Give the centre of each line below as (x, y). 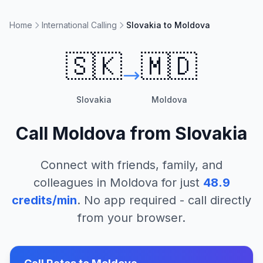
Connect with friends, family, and (131, 165)
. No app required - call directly (164, 200)
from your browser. (131, 218)
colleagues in (71, 183)
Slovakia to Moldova (168, 25)
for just (178, 183)
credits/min (44, 200)
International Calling (79, 25)
